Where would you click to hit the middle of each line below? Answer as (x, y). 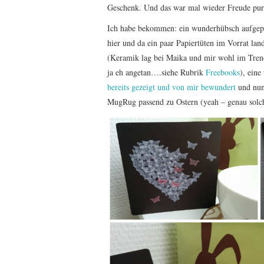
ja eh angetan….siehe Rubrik (156, 72)
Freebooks (223, 72)
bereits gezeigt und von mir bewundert (171, 87)
